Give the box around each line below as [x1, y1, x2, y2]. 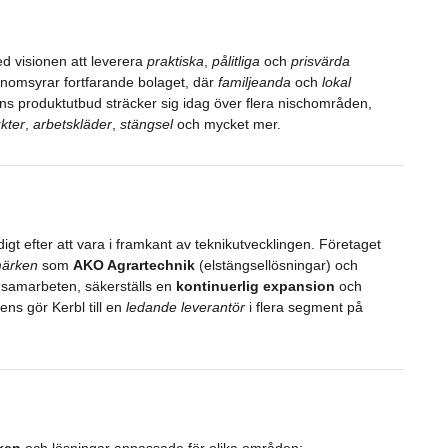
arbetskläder [32, 115, 112, 132]
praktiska [146, 52, 204, 69]
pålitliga [211, 52, 260, 69]
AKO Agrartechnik [72, 256, 195, 273]
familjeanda [217, 73, 291, 90]
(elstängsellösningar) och [194, 256, 358, 273]
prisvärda [290, 52, 350, 69]
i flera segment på [244, 298, 363, 315]
